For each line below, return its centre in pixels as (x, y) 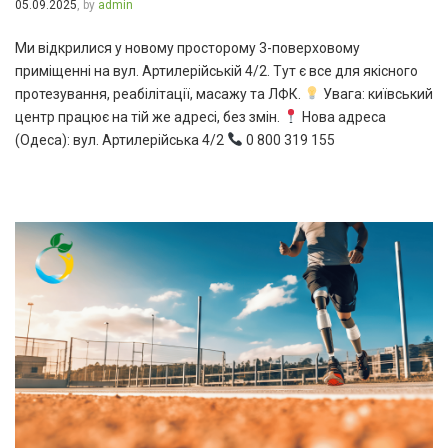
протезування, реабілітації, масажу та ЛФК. (159, 93)
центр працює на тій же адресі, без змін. (149, 116)
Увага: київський (376, 93)
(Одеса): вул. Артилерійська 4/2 (121, 139)
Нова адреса (342, 116)
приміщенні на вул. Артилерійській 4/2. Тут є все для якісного (216, 70)
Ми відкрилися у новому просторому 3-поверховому (187, 47)
